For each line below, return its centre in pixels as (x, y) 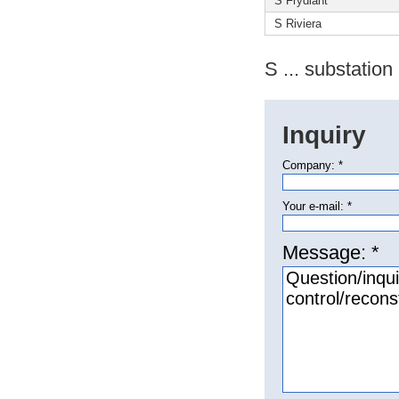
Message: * (331, 253)
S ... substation (329, 69)
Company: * (313, 166)
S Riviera (298, 24)
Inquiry (324, 134)
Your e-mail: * (317, 207)
